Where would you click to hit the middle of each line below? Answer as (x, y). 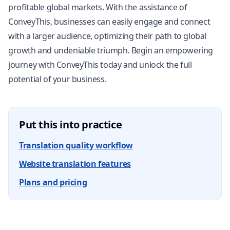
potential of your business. (57, 79)
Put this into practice (71, 124)
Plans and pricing (53, 182)
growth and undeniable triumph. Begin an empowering (111, 50)
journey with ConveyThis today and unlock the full (100, 65)
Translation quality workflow (76, 145)
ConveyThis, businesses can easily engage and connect (109, 22)
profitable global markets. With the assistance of (98, 7)
